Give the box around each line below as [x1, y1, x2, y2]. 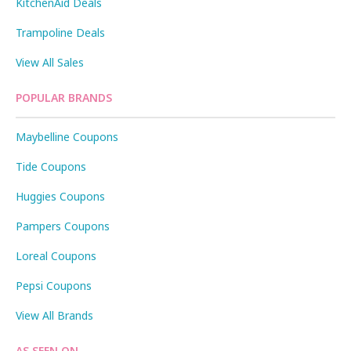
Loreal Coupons [16, 248, 96, 263]
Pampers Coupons [16, 218, 110, 233]
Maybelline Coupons [16, 128, 118, 144]
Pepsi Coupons [16, 277, 92, 293]
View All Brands [16, 307, 93, 323]
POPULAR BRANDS [16, 89, 112, 105]
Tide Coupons [16, 158, 86, 174]
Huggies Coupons [16, 188, 105, 204]
